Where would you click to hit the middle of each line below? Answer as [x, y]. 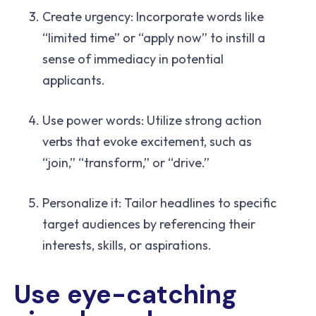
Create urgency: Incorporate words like [153, 17]
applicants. [74, 80]
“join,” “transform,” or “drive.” [126, 163]
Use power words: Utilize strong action [152, 121]
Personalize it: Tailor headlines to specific [159, 203]
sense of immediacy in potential [133, 59]
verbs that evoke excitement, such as [147, 142]
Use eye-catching [126, 295]
